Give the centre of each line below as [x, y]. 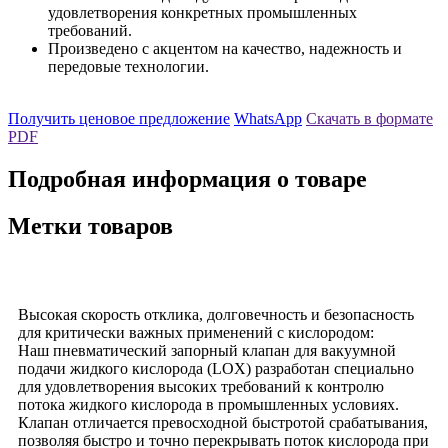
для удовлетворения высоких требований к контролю [201, 386]
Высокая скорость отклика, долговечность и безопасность [216, 314]
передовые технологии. [128, 67]
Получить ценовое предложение [119, 119]
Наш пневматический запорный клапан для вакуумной [207, 350]
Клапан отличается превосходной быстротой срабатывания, [223, 422]
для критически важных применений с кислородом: [196, 332]
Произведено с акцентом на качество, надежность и [225, 49]
